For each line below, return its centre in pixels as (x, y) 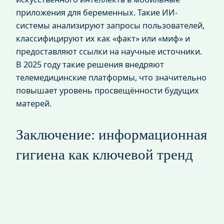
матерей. (34, 103)
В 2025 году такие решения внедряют (90, 64)
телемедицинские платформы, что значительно (111, 77)
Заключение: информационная (111, 134)
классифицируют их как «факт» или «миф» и (103, 38)
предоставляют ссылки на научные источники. (109, 51)
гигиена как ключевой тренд (104, 154)
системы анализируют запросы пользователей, (110, 25)
